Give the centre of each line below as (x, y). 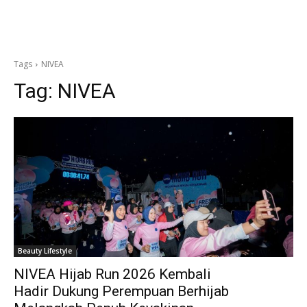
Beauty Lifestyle (45, 251)
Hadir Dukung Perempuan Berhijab (121, 291)
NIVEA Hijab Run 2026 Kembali (112, 274)
